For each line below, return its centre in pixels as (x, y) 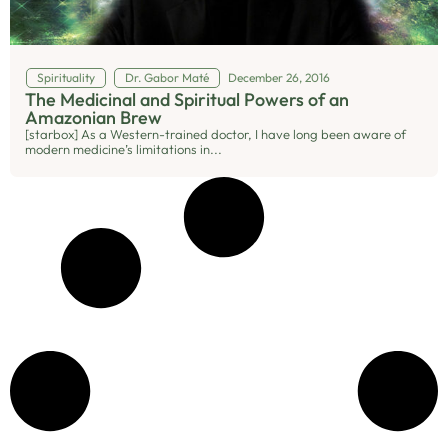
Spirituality (65, 77)
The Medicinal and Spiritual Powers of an (187, 99)
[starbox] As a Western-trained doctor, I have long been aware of (215, 134)
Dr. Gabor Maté (167, 77)
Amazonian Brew (93, 117)
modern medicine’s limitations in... (123, 149)
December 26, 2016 (279, 77)
